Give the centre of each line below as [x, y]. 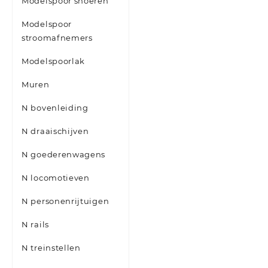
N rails [35, 225]
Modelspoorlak [54, 61]
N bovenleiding [55, 108]
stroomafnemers [57, 38]
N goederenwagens [64, 155]
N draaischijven [55, 131]
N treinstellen [51, 248]
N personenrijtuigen [66, 201]
